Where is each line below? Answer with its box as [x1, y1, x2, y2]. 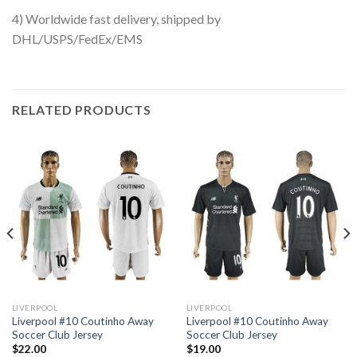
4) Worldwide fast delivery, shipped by [12, 11, 221, 27]
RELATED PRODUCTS [12, 102, 151, 118]
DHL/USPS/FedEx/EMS [12, 31, 143, 47]
